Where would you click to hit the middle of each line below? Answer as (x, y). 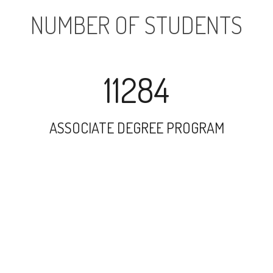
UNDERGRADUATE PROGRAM (136, 211)
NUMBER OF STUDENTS (136, 25)
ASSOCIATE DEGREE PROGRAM (136, 128)
